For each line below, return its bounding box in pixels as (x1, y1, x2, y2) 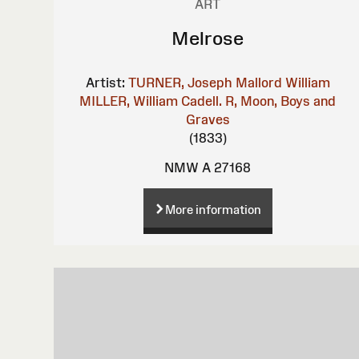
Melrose (171, 26, 244, 49)
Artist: (85, 75, 125, 90)
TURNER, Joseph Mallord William (127, 75, 330, 90)
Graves (185, 111, 230, 127)
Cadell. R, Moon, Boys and (181, 93, 337, 108)
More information (164, 202, 261, 216)
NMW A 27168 (164, 159, 252, 175)
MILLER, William (79, 93, 179, 108)
